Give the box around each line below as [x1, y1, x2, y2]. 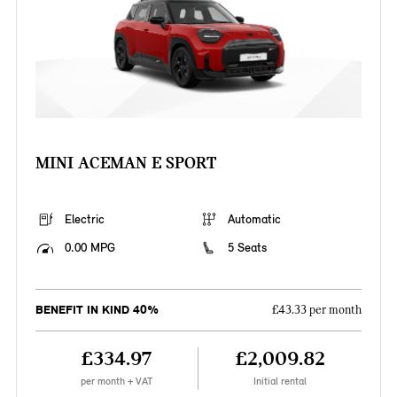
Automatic [228, 212, 281, 228]
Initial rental [253, 375, 307, 388]
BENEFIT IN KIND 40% [35, 302, 159, 318]
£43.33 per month [272, 303, 362, 318]
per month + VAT [80, 375, 152, 388]
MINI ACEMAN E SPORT [35, 152, 216, 174]
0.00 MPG [64, 240, 115, 256]
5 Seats [228, 240, 267, 256]
